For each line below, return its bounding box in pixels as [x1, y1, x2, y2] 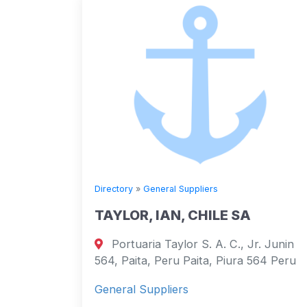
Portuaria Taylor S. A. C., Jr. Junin [108, 237, 295, 251]
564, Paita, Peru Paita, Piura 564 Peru [95, 254, 296, 268]
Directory [95, 184, 133, 195]
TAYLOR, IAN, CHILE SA [95, 207, 251, 224]
